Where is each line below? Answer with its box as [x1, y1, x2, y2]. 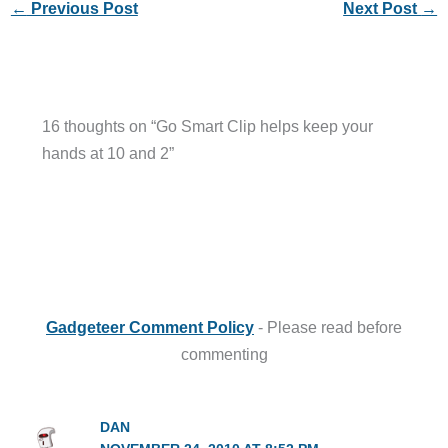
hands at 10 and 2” [41, 144, 174, 163]
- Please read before [254, 317, 402, 336]
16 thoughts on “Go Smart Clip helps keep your [41, 117, 373, 136]
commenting [180, 344, 268, 363]
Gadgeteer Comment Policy [46, 317, 254, 336]
